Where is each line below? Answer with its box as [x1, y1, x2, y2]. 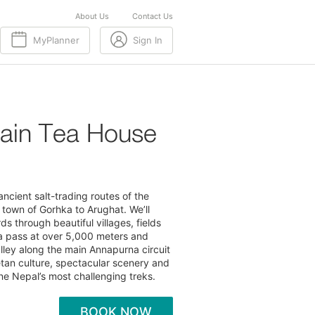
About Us [75, 11, 109, 21]
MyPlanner [33, 34, 79, 46]
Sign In [133, 34, 162, 46]
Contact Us [132, 11, 173, 21]
